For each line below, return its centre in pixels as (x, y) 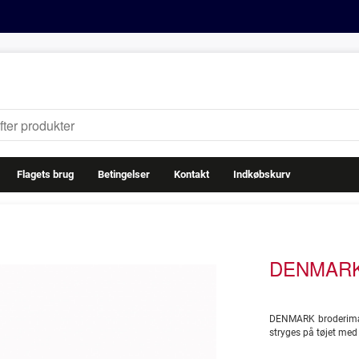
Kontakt (192, 174)
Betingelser (124, 174)
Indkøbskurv (262, 174)
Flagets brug (45, 174)
